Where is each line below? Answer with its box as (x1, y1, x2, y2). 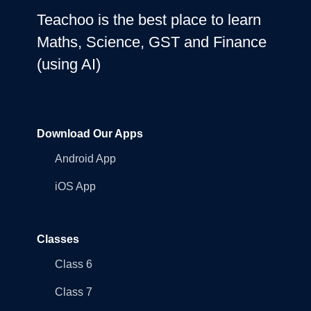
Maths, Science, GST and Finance (36, 33, 267, 51)
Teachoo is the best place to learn (36, 10, 261, 28)
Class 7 (54, 285, 92, 298)
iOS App (54, 180, 96, 192)
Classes (36, 233, 79, 245)
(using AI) (36, 55, 101, 73)
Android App (54, 152, 116, 165)
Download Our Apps (36, 127, 143, 140)
